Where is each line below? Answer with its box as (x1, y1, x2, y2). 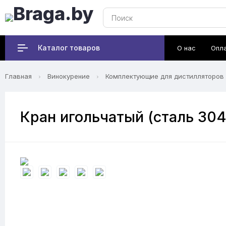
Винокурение (47, 72, 90, 80)
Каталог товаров (38, 43, 100, 52)
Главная (5, 72, 32, 80)
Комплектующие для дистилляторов (105, 72, 224, 80)
